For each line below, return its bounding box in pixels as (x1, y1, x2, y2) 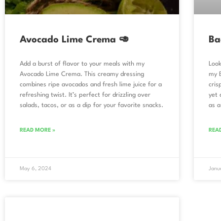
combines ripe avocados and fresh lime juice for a (20, 81, 162, 88)
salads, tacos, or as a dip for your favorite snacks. (20, 102, 163, 109)
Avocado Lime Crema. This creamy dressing (20, 71, 144, 78)
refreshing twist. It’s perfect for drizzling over (20, 92, 150, 99)
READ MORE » (20, 128, 55, 134)
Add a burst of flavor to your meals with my (20, 61, 145, 68)
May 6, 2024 (20, 166, 51, 172)
